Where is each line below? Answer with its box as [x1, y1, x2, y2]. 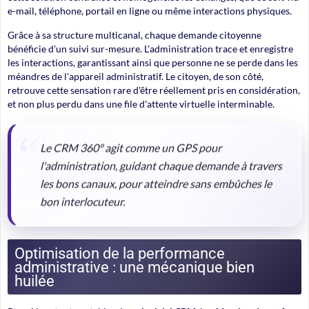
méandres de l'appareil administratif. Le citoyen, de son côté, [8, 70, 263, 82]
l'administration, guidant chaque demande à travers [40, 156, 282, 170]
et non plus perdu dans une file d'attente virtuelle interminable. [8, 97, 275, 110]
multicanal [95, 28, 141, 41]
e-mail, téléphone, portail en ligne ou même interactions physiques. [8, 4, 292, 17]
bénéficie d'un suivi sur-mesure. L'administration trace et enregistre [8, 42, 293, 54]
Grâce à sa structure [8, 28, 95, 41]
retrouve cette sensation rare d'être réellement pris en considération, [8, 83, 300, 96]
